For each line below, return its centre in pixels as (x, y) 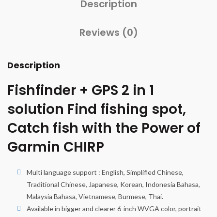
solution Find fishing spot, (97, 109)
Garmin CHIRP (56, 147)
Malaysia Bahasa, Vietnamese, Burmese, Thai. (95, 197)
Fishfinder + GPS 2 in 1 (81, 91)
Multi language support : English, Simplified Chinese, (105, 172)
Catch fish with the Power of (104, 128)
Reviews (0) (108, 33)
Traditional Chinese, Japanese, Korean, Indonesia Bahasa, (113, 185)
